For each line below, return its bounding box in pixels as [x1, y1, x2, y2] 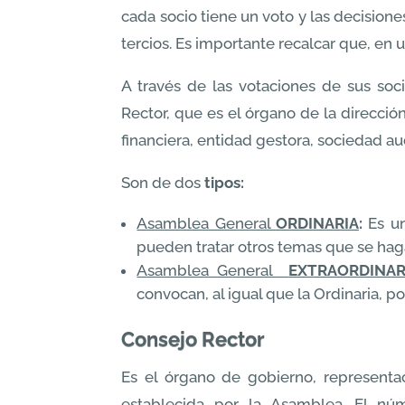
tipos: [204, 173, 245, 192]
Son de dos [121, 173, 205, 192]
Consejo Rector [121, 326, 266, 351]
